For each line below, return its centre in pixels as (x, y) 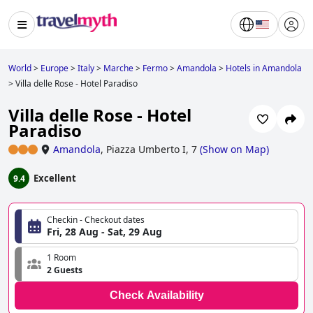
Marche (118, 68)
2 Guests (65, 270)
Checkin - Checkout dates (96, 220)
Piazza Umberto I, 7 (152, 150)
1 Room (61, 258)
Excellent (55, 179)
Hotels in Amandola (264, 68)
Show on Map (234, 150)
